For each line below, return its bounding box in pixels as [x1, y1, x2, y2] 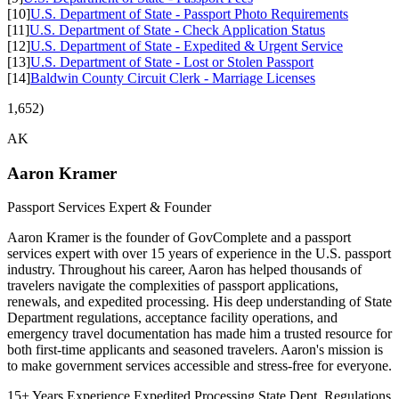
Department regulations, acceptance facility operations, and [7, 310, 338, 326]
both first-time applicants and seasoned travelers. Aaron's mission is [7, 342, 383, 358]
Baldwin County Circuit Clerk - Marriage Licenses [30, 69, 315, 85]
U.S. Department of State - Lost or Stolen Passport [30, 53, 313, 69]
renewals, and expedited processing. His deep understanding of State [7, 294, 392, 310]
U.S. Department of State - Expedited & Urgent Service [30, 37, 343, 53]
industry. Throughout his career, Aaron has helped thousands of [7, 262, 362, 278]
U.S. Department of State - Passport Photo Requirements [30, 5, 348, 21]
